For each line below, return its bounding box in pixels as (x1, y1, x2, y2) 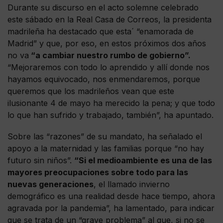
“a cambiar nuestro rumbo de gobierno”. (29, 50, 191, 60)
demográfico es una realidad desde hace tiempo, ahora (7, 191, 215, 201)
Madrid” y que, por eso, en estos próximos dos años (7, 38, 206, 48)
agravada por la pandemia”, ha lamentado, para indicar (7, 203, 215, 213)
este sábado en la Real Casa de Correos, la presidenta (7, 14, 212, 24)
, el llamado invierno (94, 179, 170, 189)
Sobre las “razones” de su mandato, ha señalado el (7, 131, 202, 141)
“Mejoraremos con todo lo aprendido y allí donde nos (7, 62, 210, 72)
